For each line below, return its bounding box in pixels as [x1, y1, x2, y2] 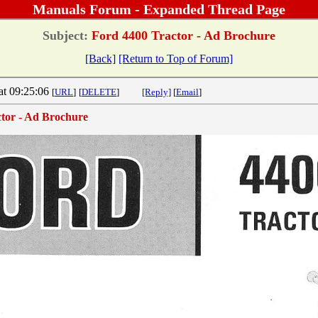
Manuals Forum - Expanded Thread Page [33, 1, 285, 17]
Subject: [43, 28, 88, 43]
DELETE [82, 86, 116, 97]
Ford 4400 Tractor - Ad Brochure [88, 28, 275, 43]
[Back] [85, 52, 116, 65]
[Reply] [142, 86, 171, 97]
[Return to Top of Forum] [119, 52, 233, 65]
